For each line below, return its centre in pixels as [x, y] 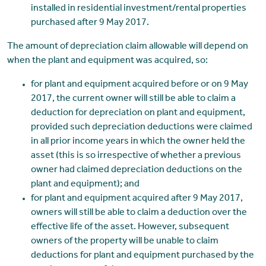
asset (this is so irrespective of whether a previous [136, 156]
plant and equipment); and [85, 185]
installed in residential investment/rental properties [138, 9]
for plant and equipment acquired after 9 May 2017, [137, 199]
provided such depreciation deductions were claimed [141, 128]
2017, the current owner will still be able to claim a [133, 99]
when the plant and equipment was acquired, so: [107, 61]
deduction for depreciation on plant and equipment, [138, 114]
